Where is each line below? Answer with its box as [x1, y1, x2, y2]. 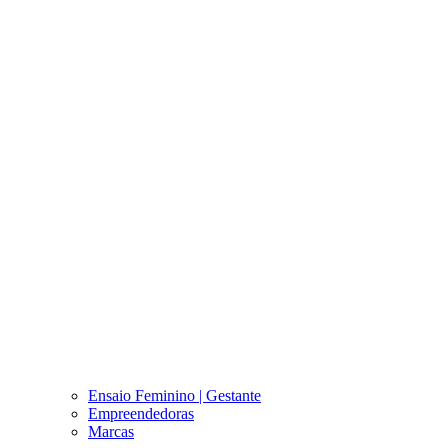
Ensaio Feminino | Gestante [88, 386, 261, 404]
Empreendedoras [88, 404, 194, 422]
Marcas [88, 422, 134, 440]
